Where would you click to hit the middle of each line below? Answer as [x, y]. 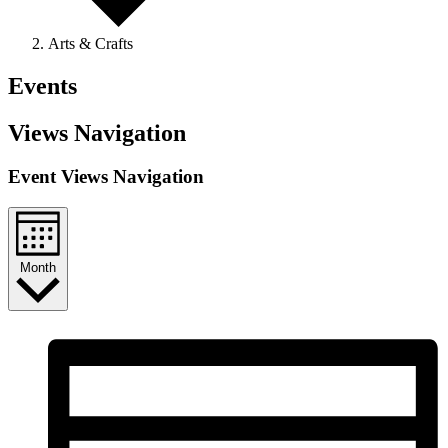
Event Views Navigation [106, 177]
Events [42, 85]
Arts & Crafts [90, 43]
